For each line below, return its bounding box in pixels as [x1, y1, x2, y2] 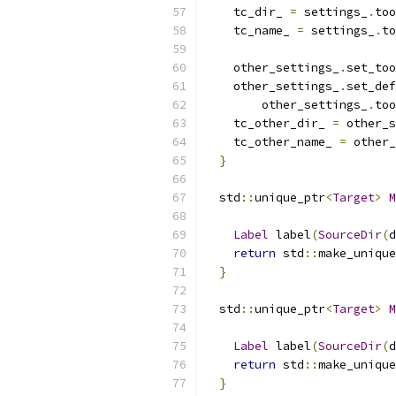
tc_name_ [205, 23, 297, 38]
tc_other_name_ [205, 134, 339, 149]
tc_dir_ [205, 4, 290, 19]
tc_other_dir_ [205, 116, 332, 131]
